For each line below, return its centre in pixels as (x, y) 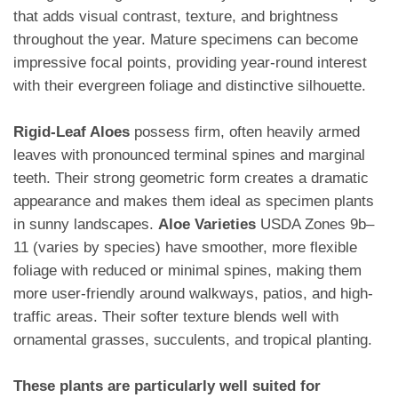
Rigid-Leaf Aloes (72, 132)
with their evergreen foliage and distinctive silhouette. (190, 86)
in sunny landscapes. (86, 225)
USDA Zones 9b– (315, 225)
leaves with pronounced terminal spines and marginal (189, 155)
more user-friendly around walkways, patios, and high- (193, 294)
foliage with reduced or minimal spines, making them (187, 271)
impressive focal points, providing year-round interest (190, 63)
